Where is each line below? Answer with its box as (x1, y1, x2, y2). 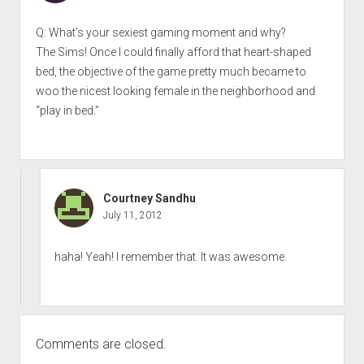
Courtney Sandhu (103, 192, 197, 206)
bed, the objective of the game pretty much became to (35, 65, 306, 79)
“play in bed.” (35, 104, 99, 118)
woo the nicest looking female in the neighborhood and (35, 84, 315, 98)
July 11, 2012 (103, 210, 163, 222)
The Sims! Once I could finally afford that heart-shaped (35, 45, 311, 59)
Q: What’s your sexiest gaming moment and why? (35, 26, 286, 40)
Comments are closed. (35, 336, 167, 353)
